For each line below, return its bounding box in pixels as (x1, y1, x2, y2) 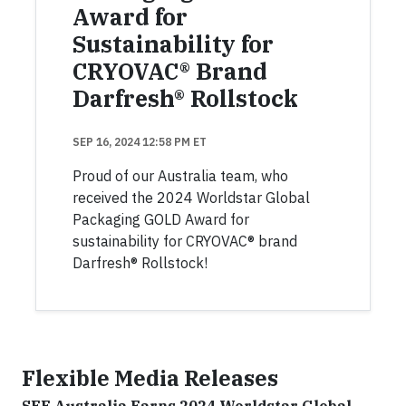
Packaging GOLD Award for (72, 210, 249, 228)
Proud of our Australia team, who (72, 167, 288, 185)
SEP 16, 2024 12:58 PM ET (72, 135, 207, 149)
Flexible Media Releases (22, 364, 278, 391)
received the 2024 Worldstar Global (72, 188, 310, 207)
